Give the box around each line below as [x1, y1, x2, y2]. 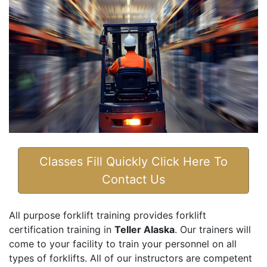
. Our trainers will [175, 223, 251, 236]
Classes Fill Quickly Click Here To [39, 154, 228, 169]
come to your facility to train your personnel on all [9, 238, 237, 250]
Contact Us [102, 172, 165, 187]
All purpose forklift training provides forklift [9, 209, 206, 222]
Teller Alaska [114, 223, 175, 236]
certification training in [9, 223, 114, 236]
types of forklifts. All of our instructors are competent [9, 252, 252, 265]
